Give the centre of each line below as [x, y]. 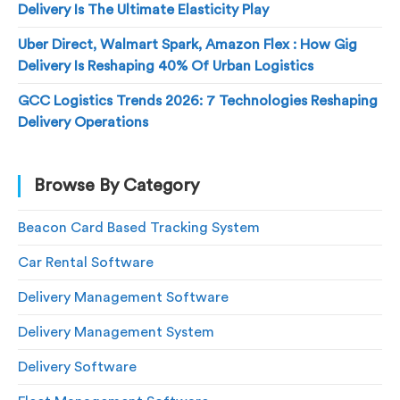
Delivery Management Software [123, 297]
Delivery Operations [83, 122]
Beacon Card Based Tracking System [139, 227]
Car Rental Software [86, 262]
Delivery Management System [116, 332]
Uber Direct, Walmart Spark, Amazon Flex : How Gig [187, 44]
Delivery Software [77, 367]
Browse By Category [117, 185]
